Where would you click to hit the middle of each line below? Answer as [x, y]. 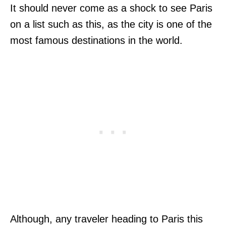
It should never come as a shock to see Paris [111, 8]
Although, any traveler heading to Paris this [106, 219]
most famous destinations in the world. [96, 40]
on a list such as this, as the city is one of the [111, 24]
